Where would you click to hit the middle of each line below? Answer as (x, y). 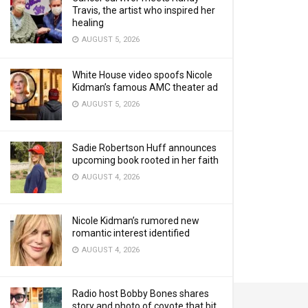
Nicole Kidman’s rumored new (136, 221)
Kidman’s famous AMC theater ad (145, 87)
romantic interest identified (131, 233)
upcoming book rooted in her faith (145, 160)
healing (88, 23)
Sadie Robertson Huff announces (144, 148)
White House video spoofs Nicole (142, 75)
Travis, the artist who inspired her (144, 10)
